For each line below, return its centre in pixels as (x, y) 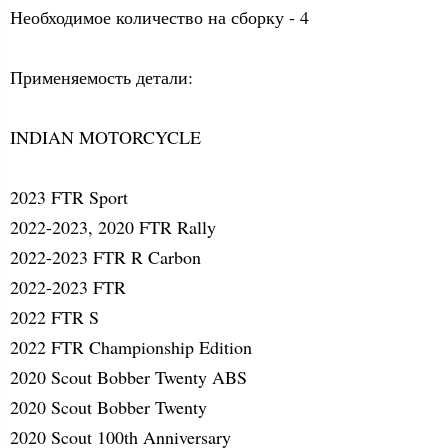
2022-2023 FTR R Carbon (105, 257)
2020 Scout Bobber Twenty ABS (128, 377)
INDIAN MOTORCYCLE (105, 137)
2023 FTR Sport (69, 197)
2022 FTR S (54, 317)
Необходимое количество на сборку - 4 (159, 17)
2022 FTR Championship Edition (131, 347)
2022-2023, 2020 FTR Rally (113, 227)
